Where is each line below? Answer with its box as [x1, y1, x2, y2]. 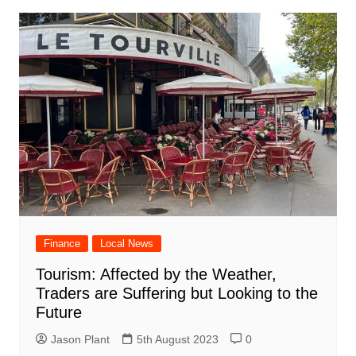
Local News [99, 237, 153, 250]
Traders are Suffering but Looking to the [35, 284, 318, 302]
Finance [43, 237, 80, 250]
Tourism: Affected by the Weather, [35, 265, 277, 283]
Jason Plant [50, 332, 110, 346]
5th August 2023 [136, 332, 219, 346]
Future [35, 303, 82, 321]
